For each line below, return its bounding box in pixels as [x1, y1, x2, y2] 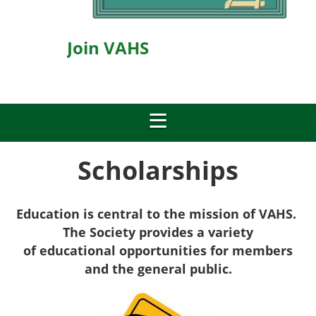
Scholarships [78, 153, 238, 188]
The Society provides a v [63, 224, 215, 241]
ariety [215, 224, 253, 241]
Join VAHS [67, 36, 149, 59]
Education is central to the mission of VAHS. [16, 205, 300, 222]
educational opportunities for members [39, 242, 293, 259]
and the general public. [84, 260, 232, 277]
